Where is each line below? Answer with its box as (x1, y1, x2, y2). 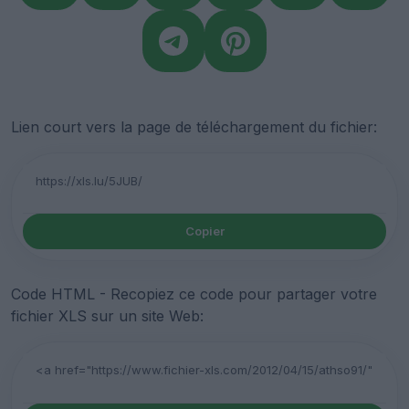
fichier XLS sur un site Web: (11, 307, 204, 326)
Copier (184, 224, 225, 239)
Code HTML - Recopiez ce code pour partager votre (11, 285, 377, 304)
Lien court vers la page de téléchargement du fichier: (11, 117, 377, 136)
